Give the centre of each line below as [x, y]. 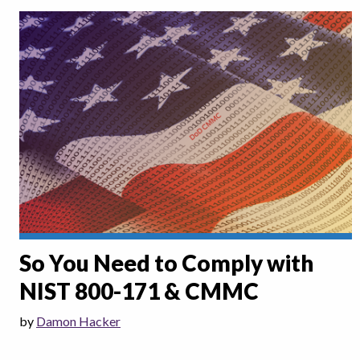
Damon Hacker [78, 321]
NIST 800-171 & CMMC [139, 291]
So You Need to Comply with [166, 263]
